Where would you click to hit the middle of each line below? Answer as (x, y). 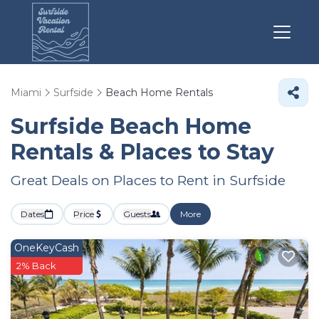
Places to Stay (197, 152)
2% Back (36, 266)
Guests (137, 214)
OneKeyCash (47, 248)
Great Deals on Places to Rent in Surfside (148, 180)
